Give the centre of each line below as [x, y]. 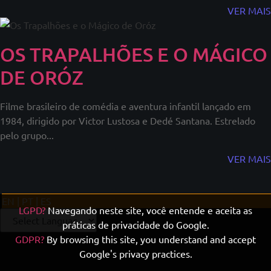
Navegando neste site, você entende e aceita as [149, 210]
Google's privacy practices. [135, 254]
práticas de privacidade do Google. [135, 225]
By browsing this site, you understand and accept [150, 239]
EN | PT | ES [27, 201]
